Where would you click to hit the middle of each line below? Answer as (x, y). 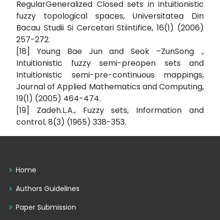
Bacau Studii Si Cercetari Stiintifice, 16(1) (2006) (110, 28)
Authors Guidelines (48, 189)
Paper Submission (46, 207)
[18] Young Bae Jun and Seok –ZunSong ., (110, 52)
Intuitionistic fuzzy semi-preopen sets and (110, 63)
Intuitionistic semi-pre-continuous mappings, (110, 75)
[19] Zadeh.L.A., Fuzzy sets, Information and (110, 110)
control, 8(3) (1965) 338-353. (71, 122)
